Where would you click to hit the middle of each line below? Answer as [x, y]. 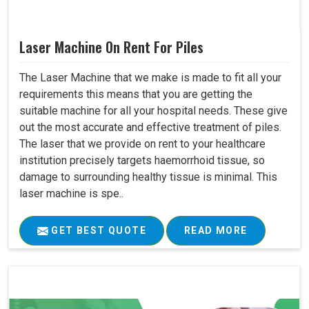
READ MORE [216, 230]
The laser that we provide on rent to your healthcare [142, 143]
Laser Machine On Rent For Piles [111, 47]
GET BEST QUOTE [97, 230]
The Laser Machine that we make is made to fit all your [150, 77]
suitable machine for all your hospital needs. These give [153, 110]
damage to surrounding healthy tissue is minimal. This [148, 177]
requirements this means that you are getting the [136, 94]
